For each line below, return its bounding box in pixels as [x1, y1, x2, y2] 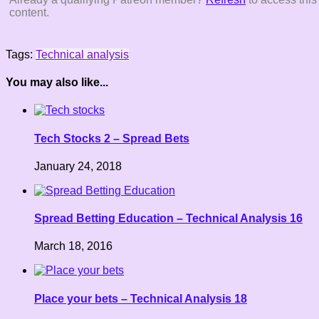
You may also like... [6, 76, 108, 89]
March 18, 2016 [34, 240, 113, 253]
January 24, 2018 [34, 159, 122, 172]
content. [9, 6, 49, 19]
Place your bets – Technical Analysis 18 [34, 292, 247, 305]
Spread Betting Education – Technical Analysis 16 [34, 212, 303, 225]
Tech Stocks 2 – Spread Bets [34, 132, 189, 145]
